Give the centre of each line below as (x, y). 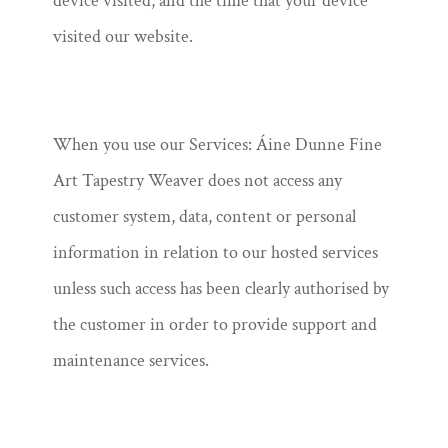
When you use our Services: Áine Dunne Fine (217, 144)
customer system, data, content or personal (204, 216)
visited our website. (122, 36)
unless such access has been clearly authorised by (220, 288)
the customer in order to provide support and (214, 324)
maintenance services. (130, 360)
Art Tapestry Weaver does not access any (197, 180)
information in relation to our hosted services (215, 252)
